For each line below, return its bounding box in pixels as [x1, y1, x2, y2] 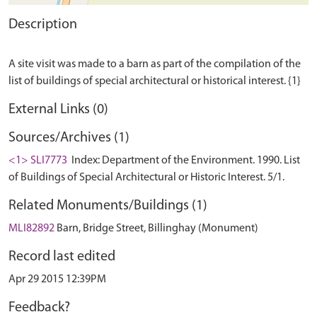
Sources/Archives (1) [8, 131, 129, 145]
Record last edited [8, 250, 115, 264]
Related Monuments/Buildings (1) [8, 199, 207, 213]
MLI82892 [8, 223, 54, 234]
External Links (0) [8, 103, 108, 117]
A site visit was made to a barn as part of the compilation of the [8, 59, 301, 70]
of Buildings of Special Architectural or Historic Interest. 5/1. [8, 172, 284, 183]
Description [8, 18, 77, 32]
